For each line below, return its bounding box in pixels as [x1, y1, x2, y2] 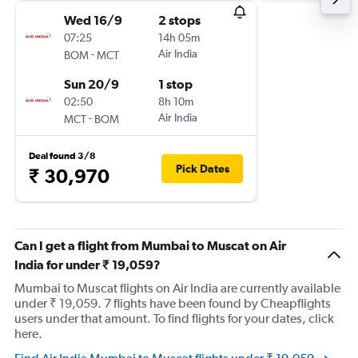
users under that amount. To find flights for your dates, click [14, 311, 334, 326]
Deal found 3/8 [29, 150, 96, 161]
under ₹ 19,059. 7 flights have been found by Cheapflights [14, 296, 331, 311]
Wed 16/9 [64, 13, 122, 27]
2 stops [158, 13, 201, 27]
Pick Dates [175, 162, 229, 175]
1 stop [158, 77, 193, 91]
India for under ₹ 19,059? [14, 257, 161, 272]
